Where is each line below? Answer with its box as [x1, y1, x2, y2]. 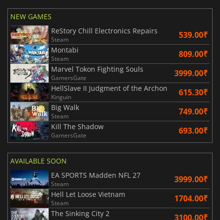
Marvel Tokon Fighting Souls [51, 64, 143, 74]
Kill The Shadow [51, 122, 104, 132]
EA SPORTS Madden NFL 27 [51, 170, 140, 180]
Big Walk [51, 103, 79, 112]
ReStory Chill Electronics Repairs [51, 26, 158, 36]
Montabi [51, 45, 79, 55]
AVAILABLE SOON [10, 156, 67, 166]
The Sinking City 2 [51, 209, 110, 219]
